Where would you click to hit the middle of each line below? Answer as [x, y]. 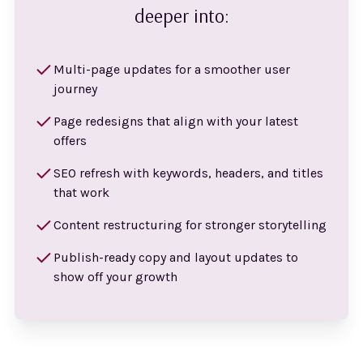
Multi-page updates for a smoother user [171, 69]
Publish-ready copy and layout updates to [175, 257]
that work [81, 192]
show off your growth [115, 277]
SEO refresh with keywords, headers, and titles [188, 173]
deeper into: [181, 15]
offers [70, 141]
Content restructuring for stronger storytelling [190, 225]
